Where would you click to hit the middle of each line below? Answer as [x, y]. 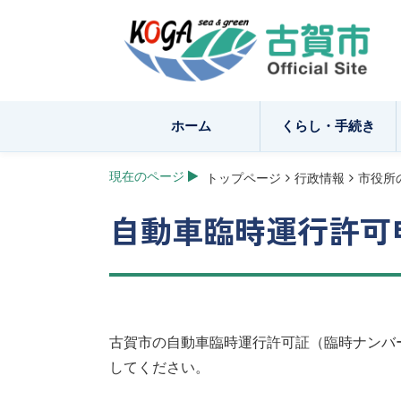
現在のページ [147, 176]
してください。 [159, 367]
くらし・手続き [328, 125]
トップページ [243, 178]
